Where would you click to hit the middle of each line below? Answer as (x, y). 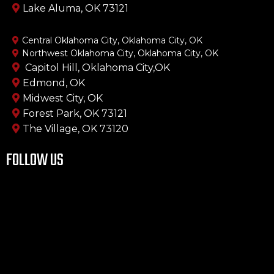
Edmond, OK (54, 83)
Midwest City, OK (63, 98)
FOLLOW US (35, 161)
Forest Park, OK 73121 (75, 114)
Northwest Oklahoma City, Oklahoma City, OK (120, 54)
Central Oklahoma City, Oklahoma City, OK (112, 41)
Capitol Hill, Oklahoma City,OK (96, 68)
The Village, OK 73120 (76, 129)
